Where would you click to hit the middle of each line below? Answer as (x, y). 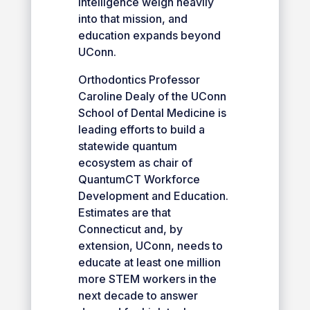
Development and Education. (153, 195)
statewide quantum (127, 146)
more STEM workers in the (147, 279)
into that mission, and (133, 18)
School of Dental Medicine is (152, 112)
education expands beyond (149, 35)
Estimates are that (124, 212)
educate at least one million (149, 262)
